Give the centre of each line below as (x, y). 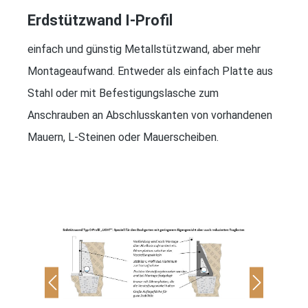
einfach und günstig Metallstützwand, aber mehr (144, 49)
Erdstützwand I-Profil (100, 20)
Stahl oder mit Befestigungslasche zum (123, 93)
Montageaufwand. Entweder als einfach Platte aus (150, 71)
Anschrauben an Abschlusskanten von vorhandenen (150, 115)
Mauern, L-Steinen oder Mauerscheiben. (123, 137)
